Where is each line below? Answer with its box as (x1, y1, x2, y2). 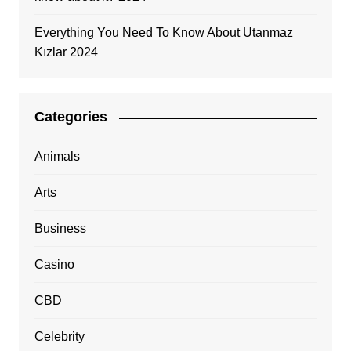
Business (34, 222, 86, 236)
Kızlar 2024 (34, 45, 98, 60)
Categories (34, 109, 107, 125)
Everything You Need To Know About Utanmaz (34, 26, 293, 40)
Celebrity (34, 330, 85, 344)
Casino (34, 258, 74, 272)
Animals (34, 150, 80, 164)
